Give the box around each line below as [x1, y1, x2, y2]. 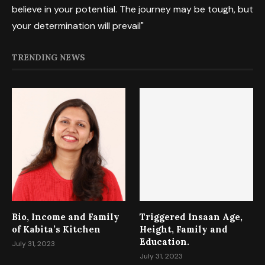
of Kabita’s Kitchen [12, 224, 101, 235]
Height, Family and [140, 224, 228, 235]
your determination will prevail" [12, 19, 144, 32]
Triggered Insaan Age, [140, 211, 243, 223]
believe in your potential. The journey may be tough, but [12, 2, 253, 15]
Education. [140, 236, 190, 248]
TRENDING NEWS [12, 51, 85, 63]
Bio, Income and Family [12, 211, 119, 223]
